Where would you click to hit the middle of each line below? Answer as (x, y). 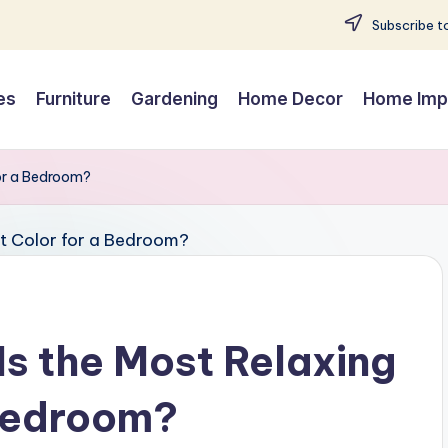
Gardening (174, 99)
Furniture (73, 99)
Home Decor (290, 99)
